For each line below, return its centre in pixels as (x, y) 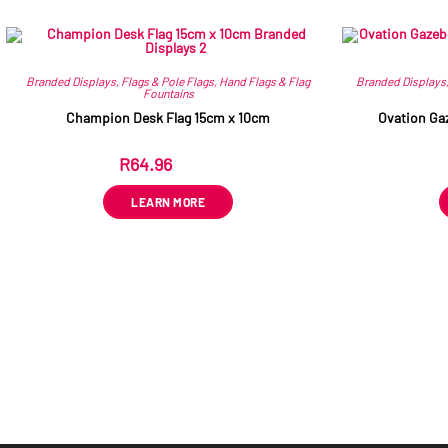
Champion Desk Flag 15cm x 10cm (168, 118)
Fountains (168, 93)
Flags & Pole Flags (167, 81)
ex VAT (196, 166)
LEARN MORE (168, 202)
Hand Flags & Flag (264, 81)
